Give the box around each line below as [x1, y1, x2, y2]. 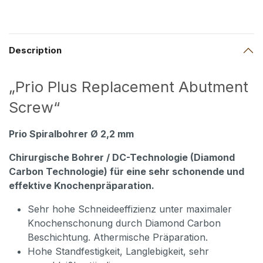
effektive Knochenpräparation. [9, 179, 154, 191]
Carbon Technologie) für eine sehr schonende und [9, 165, 244, 177]
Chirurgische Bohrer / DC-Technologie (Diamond [9, 151, 235, 163]
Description [9, 44, 62, 56]
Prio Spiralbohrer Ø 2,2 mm [9, 127, 134, 140]
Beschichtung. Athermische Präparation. [28, 231, 208, 243]
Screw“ [9, 97, 60, 116]
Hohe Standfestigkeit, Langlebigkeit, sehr [28, 245, 209, 257]
